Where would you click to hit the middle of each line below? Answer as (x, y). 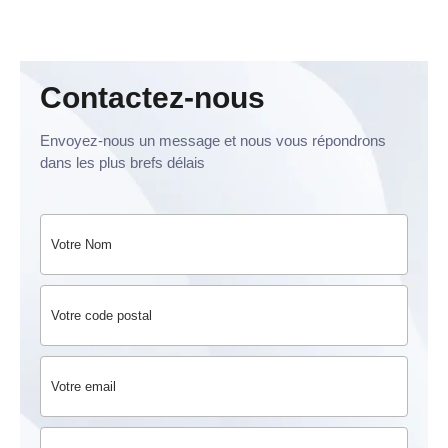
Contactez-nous (152, 97)
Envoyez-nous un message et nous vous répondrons (213, 140)
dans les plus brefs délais (122, 162)
